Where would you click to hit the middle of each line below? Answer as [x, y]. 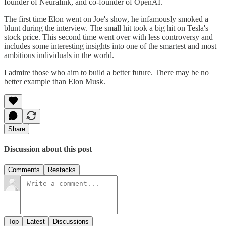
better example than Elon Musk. [55, 81]
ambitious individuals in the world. [59, 55]
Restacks [62, 170]
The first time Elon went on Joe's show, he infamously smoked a [106, 19]
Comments [24, 170]
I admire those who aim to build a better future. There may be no [106, 72]
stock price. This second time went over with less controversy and [108, 37]
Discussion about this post [48, 149]
